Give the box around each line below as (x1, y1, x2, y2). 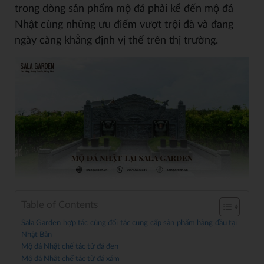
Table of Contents (21, 199, 98, 210)
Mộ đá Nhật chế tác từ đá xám (21, 255, 120, 262)
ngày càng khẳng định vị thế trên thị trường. (15, 35, 218, 46)
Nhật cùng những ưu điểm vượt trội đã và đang (15, 19, 233, 30)
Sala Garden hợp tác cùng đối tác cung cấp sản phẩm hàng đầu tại (21, 219, 237, 226)
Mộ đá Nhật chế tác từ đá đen (21, 242, 118, 250)
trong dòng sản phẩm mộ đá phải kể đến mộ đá (15, 4, 233, 14)
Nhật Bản (21, 230, 52, 238)
